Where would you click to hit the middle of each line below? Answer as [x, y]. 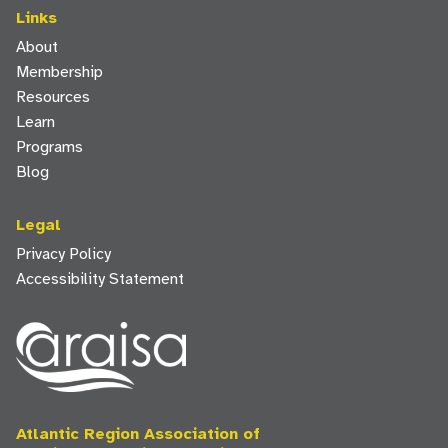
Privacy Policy [63, 254]
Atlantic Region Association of [138, 433]
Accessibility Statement [100, 279]
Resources [53, 97]
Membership [59, 72]
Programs [49, 147]
